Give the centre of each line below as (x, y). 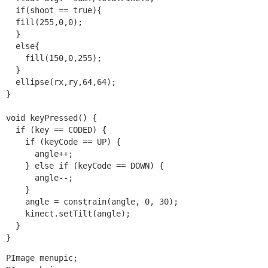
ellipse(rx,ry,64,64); (63, 82)
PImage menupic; (42, 258)
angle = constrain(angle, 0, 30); (92, 201)
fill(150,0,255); (54, 58)
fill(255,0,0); (44, 22)
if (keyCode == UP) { (63, 141)
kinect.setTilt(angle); (73, 213)
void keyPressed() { (51, 118)
